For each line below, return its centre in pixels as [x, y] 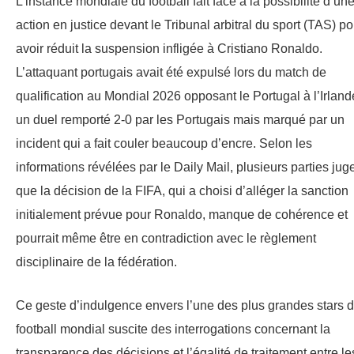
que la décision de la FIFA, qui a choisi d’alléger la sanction [182, 191]
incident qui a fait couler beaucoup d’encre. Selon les [164, 144]
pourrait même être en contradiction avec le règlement [166, 239]
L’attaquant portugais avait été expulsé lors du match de [171, 73]
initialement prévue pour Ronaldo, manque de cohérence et [182, 215]
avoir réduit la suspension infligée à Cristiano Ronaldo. [169, 49]
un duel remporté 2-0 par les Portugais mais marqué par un [180, 120]
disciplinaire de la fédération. [96, 262]
